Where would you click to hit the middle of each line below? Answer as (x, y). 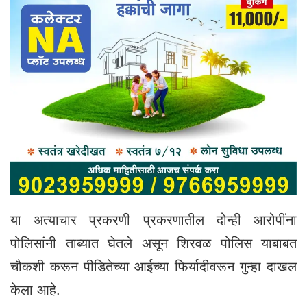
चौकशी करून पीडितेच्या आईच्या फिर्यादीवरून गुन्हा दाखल (153, 266)
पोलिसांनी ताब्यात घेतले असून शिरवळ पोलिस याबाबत (153, 243)
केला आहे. (35, 290)
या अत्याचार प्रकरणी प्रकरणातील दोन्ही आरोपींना (153, 220)
